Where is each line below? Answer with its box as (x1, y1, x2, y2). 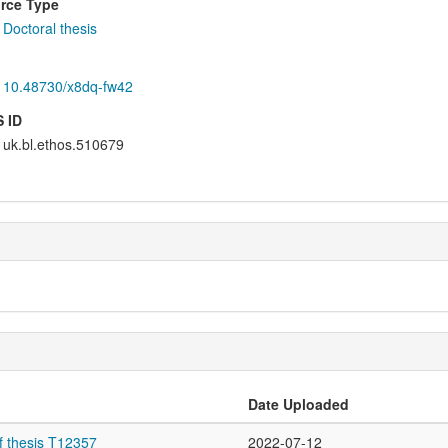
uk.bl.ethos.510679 (2, 134, 124, 155)
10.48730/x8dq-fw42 (2, 76, 133, 97)
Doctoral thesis (2, 18, 97, 39)
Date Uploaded (248, 394, 349, 415)
